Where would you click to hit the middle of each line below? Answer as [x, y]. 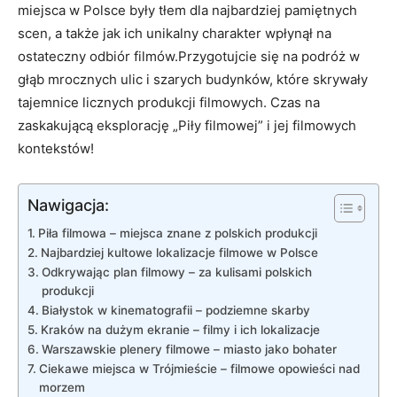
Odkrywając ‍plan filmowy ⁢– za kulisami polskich [176, 272]
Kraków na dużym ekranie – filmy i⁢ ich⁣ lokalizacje [180, 329]
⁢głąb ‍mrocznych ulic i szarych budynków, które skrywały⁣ [193, 79]
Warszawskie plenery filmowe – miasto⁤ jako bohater [189, 349]
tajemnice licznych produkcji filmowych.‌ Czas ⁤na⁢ [169, 102]
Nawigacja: [68, 205]
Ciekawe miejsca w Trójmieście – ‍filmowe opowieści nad [199, 368]
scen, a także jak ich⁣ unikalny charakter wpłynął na [175, 33]
